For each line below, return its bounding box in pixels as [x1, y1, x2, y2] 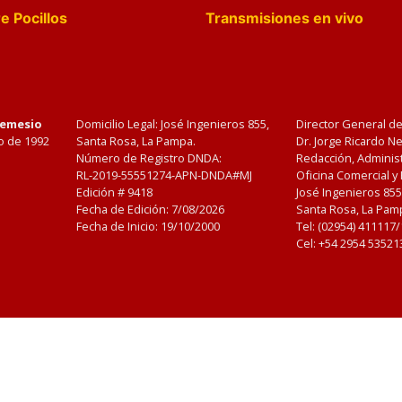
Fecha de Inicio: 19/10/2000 [76, 218, 221, 234]
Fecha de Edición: [76, 201, 172, 217]
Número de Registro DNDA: [76, 150, 223, 166]
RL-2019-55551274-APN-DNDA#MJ [76, 167, 253, 183]
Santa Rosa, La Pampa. [76, 133, 197, 149]
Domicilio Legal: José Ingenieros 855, [76, 116, 270, 132]
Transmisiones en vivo [205, 9, 363, 27]
